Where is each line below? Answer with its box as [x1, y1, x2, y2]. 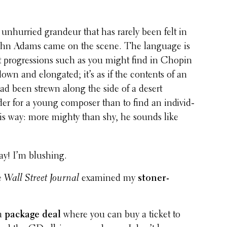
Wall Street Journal [4, 174, 80, 184]
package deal [5, 210, 61, 220]
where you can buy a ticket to [61, 210, 181, 220]
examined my [79, 174, 138, 184]
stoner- [138, 174, 170, 184]
